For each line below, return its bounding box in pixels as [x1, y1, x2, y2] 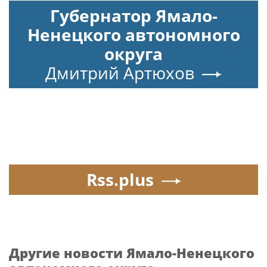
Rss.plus [86, 168, 154, 191]
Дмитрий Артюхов [45, 61, 194, 85]
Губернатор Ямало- [49, 4, 218, 27]
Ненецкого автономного [27, 23, 240, 46]
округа [104, 42, 163, 66]
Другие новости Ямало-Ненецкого [9, 244, 254, 262]
